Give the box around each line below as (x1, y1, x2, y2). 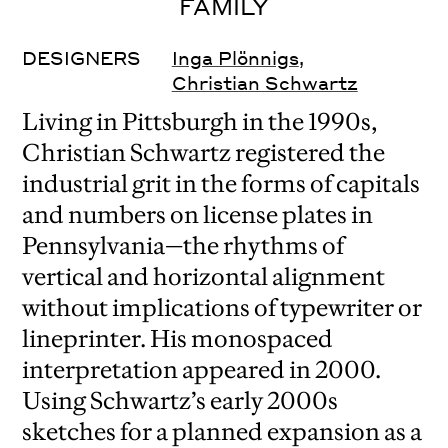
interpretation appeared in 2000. (22, 355, 382, 385)
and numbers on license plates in (22, 200, 374, 230)
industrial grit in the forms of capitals (22, 169, 421, 199)
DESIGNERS (22, 46, 142, 70)
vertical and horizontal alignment (22, 262, 386, 292)
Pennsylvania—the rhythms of (22, 231, 345, 261)
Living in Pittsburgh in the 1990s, (22, 107, 379, 137)
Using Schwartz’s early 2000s (22, 386, 339, 416)
